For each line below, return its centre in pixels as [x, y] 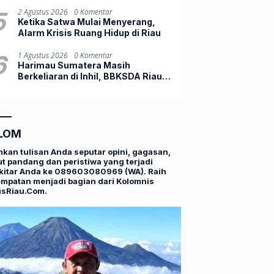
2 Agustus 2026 [43, 12]
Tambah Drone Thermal [70, 87]
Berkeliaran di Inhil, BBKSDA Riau [90, 76]
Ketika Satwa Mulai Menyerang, [87, 21]
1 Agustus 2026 [43, 55]
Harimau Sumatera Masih [74, 65]
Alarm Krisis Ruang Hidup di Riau [90, 32]
